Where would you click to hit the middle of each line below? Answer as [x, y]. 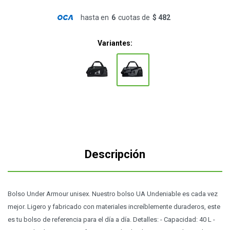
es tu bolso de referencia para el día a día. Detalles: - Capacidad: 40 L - [111, 219]
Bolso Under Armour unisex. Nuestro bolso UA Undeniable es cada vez [113, 194]
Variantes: [115, 43]
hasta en [94, 17]
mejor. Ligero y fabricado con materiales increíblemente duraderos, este [114, 207]
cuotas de [134, 17]
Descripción [115, 154]
